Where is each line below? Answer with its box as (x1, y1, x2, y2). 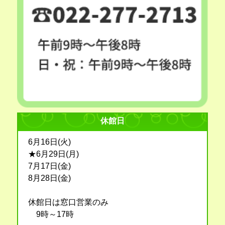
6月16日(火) (28, 137, 71, 146)
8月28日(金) (28, 173, 71, 182)
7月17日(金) (28, 161, 71, 170)
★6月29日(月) (28, 149, 79, 158)
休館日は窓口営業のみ (28, 197, 108, 206)
